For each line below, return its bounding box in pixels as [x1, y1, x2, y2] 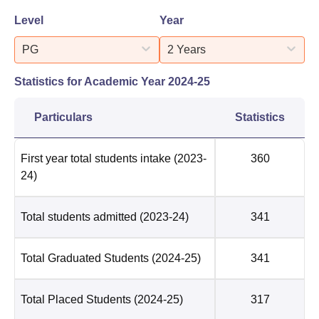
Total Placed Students [21, 293, 131, 305]
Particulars [34, 110, 93, 123]
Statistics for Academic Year [14, 75, 168, 88]
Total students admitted [21, 210, 137, 223]
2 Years [167, 43, 206, 56]
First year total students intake [21, 152, 171, 164]
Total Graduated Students [21, 251, 149, 264]
